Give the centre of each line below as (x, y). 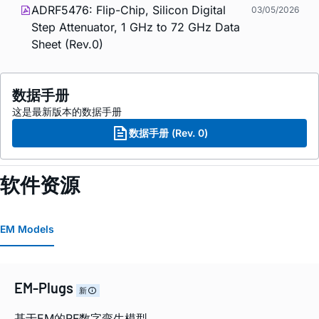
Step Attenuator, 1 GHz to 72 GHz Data (136, 27)
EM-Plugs (45, 287)
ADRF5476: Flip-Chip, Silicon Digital (129, 10)
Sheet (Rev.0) (67, 44)
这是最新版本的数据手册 (67, 111)
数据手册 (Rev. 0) (168, 132)
